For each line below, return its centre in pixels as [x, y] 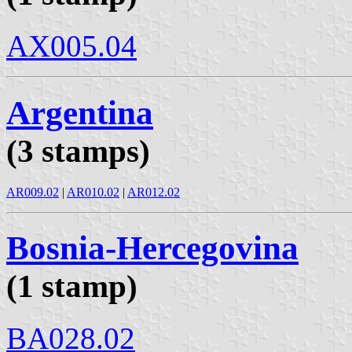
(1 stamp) [72, 286]
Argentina [80, 112]
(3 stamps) [78, 150]
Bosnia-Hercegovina [152, 248]
